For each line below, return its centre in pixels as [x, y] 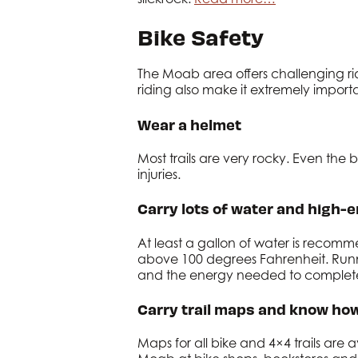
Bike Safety [201, 36]
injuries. [159, 174]
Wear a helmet [189, 124]
